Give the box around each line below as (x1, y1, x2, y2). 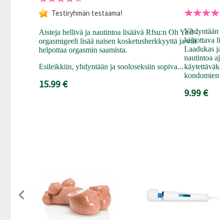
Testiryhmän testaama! (51, 8, 122, 18)
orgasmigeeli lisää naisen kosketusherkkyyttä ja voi (38, 36, 196, 45)
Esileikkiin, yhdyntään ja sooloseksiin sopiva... (38, 62, 183, 71)
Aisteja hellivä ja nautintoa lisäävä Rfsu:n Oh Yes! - (38, 27, 198, 36)
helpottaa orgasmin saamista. (38, 45, 127, 54)
